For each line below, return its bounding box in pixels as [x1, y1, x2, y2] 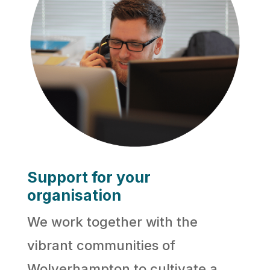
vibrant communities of [27, 237, 175, 253]
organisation [27, 186, 121, 204]
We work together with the [27, 213, 198, 230]
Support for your [27, 168, 151, 186]
